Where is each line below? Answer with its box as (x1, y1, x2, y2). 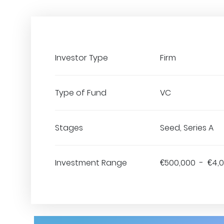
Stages (55, 122, 83, 133)
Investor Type (55, 52, 108, 63)
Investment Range (55, 157, 127, 168)
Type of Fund (55, 87, 106, 98)
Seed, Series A (160, 122, 213, 133)
